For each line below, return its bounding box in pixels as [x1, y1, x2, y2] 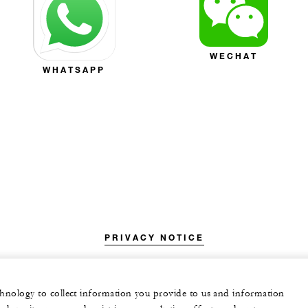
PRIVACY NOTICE [104, 232, 204, 243]
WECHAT [210, 50, 258, 62]
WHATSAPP [43, 64, 106, 76]
